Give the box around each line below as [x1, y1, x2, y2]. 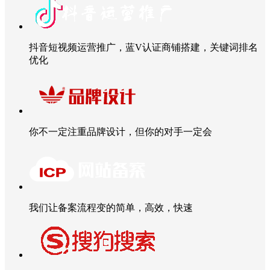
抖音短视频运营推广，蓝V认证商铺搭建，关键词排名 [29, 42, 258, 53]
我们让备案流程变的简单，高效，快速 [29, 202, 193, 213]
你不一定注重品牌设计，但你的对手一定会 [29, 127, 212, 137]
